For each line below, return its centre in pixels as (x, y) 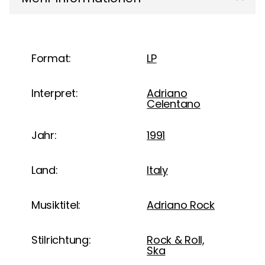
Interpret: (55, 93)
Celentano (174, 104)
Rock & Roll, (176, 240)
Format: (51, 58)
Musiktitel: (56, 205)
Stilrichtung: (61, 240)
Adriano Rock (181, 205)
